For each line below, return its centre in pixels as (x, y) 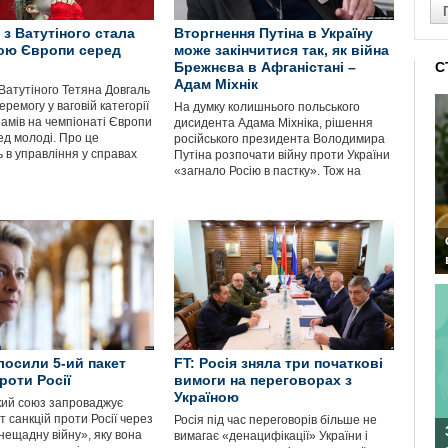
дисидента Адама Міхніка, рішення (273, 123)
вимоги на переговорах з (263, 380)
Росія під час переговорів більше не (275, 420)
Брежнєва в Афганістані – (265, 67)
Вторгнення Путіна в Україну (273, 33)
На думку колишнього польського (267, 107)
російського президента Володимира (279, 139)
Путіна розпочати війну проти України (282, 155)
